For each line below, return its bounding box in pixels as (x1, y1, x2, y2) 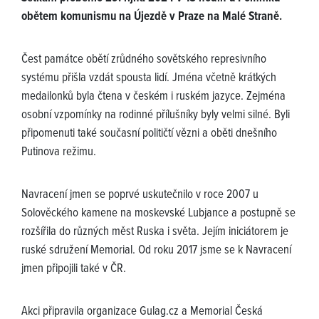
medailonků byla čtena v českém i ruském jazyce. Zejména (21, 88, 286, 105)
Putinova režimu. (21, 144, 96, 160)
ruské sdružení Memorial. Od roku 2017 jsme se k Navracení (21, 242, 291, 258)
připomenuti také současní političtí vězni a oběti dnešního (21, 125, 277, 142)
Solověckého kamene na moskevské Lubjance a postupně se (21, 205, 296, 221)
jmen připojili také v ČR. (21, 261, 126, 277)
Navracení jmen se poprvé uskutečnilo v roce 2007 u (21, 187, 258, 203)
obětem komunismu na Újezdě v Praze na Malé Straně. (21, 9, 282, 25)
